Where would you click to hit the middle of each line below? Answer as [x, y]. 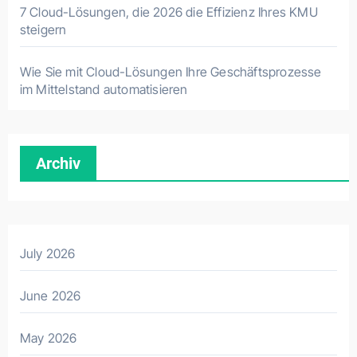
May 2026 [48, 338]
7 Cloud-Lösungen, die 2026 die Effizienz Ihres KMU [169, 12]
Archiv [58, 163]
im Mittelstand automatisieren [104, 89]
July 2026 [47, 253]
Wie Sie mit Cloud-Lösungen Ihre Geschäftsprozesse [171, 72]
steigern [43, 29]
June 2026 [50, 296]
